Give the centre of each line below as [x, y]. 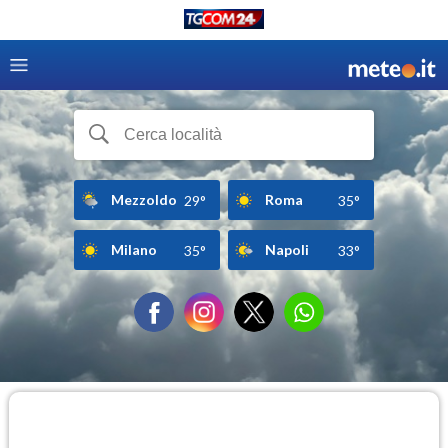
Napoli [287, 249]
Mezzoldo [144, 199]
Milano [134, 249]
